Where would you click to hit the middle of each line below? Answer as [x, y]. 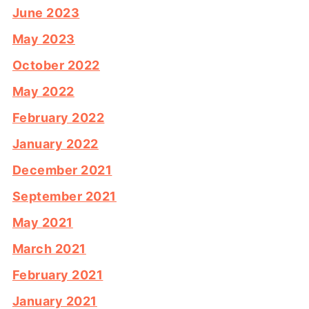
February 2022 [58, 117]
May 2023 [43, 39]
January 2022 [55, 143]
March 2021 [49, 248]
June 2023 [46, 12]
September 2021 [64, 196]
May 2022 [43, 91]
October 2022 [56, 65]
